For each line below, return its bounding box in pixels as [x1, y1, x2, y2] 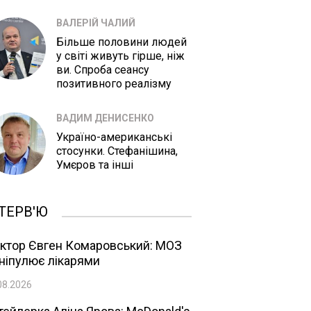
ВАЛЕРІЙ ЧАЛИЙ [56, 17, 135, 28]
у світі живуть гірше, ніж [56, 49, 185, 62]
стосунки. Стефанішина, [56, 144, 178, 158]
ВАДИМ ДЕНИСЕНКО [56, 112, 154, 124]
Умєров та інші [56, 158, 133, 171]
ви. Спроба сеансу [56, 63, 149, 76]
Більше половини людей [56, 35, 187, 49]
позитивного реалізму [56, 77, 171, 90]
